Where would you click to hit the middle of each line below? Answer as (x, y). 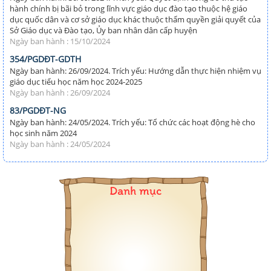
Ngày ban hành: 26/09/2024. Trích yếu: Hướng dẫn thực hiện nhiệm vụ (135, 70)
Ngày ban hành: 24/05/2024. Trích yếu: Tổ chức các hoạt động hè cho (132, 122)
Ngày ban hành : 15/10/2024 (60, 41)
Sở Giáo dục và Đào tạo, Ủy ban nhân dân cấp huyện (103, 30)
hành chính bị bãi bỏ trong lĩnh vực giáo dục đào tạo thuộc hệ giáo (129, 8)
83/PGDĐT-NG (38, 110)
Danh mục (135, 190)
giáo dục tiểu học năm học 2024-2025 (76, 81)
